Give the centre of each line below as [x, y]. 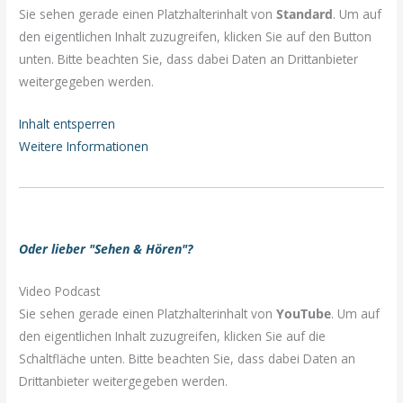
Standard [305, 14]
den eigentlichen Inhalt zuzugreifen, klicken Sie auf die [173, 336]
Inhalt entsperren [67, 123]
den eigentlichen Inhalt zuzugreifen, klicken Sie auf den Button [196, 37]
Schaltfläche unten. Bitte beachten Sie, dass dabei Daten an [188, 358]
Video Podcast [60, 291]
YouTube [304, 313]
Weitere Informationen [84, 146]
